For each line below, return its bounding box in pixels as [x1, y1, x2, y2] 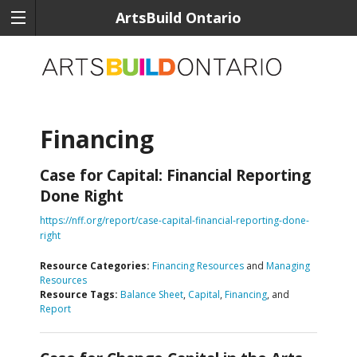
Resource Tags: [40, 287, 118, 301]
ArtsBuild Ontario [116, 8, 241, 27]
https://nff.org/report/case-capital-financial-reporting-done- [40, 213, 309, 227]
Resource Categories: [40, 258, 150, 273]
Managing [266, 258, 310, 273]
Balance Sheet [120, 287, 183, 301]
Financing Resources [152, 258, 244, 273]
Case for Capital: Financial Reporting [40, 164, 311, 186]
